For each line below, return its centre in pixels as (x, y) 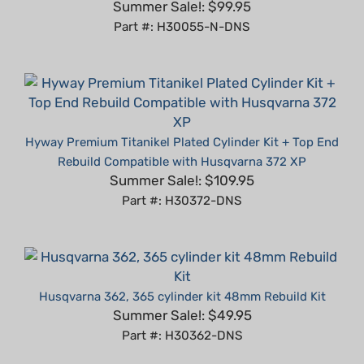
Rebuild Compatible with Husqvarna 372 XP (182, 138)
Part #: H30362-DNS (182, 312)
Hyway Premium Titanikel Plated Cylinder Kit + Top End (182, 118)
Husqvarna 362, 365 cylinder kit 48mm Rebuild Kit (182, 273)
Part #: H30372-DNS (182, 177)
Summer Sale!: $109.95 (182, 156)
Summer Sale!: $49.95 (182, 291)
